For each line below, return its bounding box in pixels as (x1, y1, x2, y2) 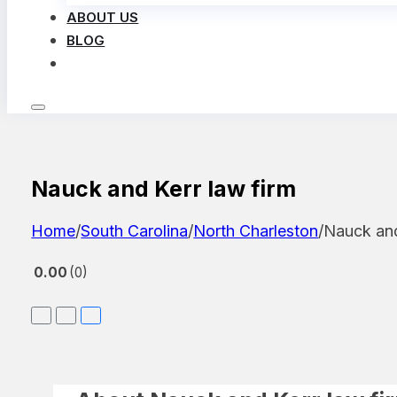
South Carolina (81, 221, 189, 240)
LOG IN (84, 54, 134, 73)
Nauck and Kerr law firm (31, 175, 297, 203)
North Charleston (193, 221, 319, 240)
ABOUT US (66, 9, 139, 27)
